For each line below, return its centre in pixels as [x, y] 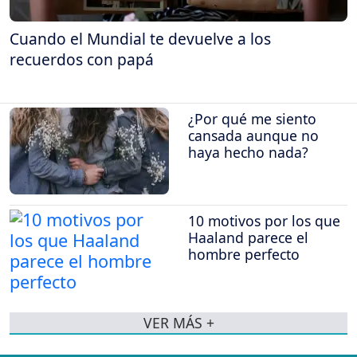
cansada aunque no [253, 136]
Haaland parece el [248, 237]
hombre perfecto [244, 254]
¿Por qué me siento [252, 119]
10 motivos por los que [264, 220]
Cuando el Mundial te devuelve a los [140, 38]
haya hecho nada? [248, 153]
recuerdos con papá [82, 59]
